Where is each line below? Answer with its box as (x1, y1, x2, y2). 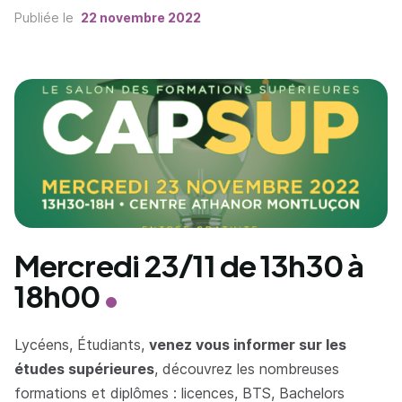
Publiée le (14, 10, 77, 25)
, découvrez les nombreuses (154, 360, 339, 379)
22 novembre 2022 (81, 10, 201, 25)
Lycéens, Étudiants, (14, 336, 149, 354)
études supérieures (14, 360, 154, 379)
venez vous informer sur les (149, 336, 346, 354)
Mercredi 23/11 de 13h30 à (14, 247, 363, 284)
